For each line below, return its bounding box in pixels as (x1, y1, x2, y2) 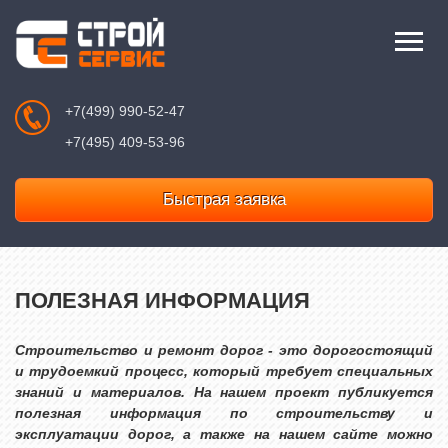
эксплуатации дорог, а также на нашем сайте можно (15, 426, 433, 442)
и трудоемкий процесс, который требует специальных (15, 363, 433, 379)
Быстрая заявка (162, 190, 286, 209)
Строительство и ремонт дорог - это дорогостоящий (15, 342, 433, 358)
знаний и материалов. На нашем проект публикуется (15, 384, 433, 400)
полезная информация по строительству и (15, 405, 433, 421)
